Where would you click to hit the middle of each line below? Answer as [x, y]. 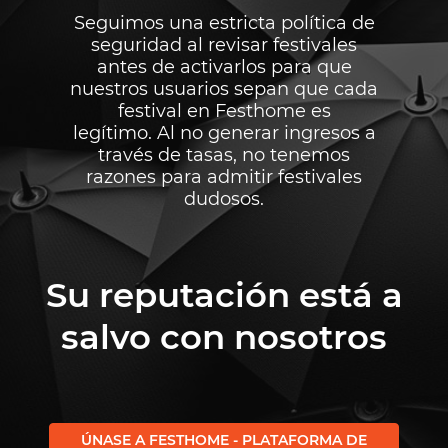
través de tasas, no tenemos [224, 154]
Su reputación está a [224, 294]
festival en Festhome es [224, 110]
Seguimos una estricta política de [224, 22]
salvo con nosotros [224, 336]
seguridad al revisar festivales [224, 44]
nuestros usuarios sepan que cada [224, 88]
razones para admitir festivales [224, 176]
